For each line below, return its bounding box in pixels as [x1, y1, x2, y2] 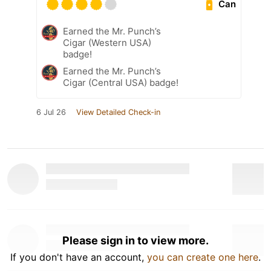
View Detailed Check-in [76, 107, 160, 117]
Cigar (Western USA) [63, 36, 151, 48]
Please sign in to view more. [62, 233, 209, 247]
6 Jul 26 [36, 107, 66, 117]
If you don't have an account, [10, 250, 147, 263]
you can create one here [147, 250, 258, 263]
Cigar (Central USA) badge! [63, 76, 178, 88]
